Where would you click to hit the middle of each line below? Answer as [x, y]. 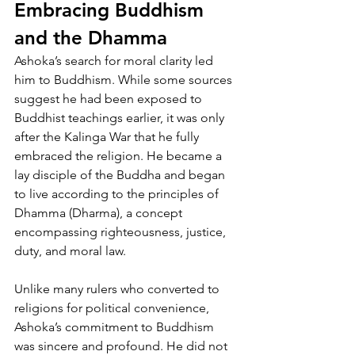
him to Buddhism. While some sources [125, 79]
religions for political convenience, [113, 307]
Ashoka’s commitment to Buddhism [116, 326]
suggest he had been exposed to [110, 98]
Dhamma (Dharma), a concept [100, 212]
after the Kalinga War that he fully [108, 136]
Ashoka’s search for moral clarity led [115, 60]
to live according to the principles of [118, 193]
